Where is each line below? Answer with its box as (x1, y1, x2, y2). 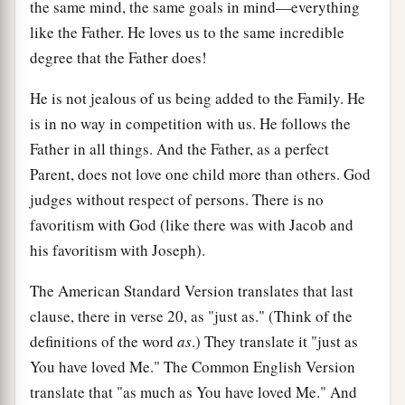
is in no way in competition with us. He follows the (30, 112, 351, 134)
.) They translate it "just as (192, 330, 358, 352)
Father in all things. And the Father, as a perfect (30, 137, 329, 159)
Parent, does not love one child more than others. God (30, 163, 371, 184)
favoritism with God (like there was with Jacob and (30, 213, 353, 235)
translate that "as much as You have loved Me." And (30, 381, 357, 402)
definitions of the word (30, 330, 177, 352)
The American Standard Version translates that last (30, 279, 353, 301)
